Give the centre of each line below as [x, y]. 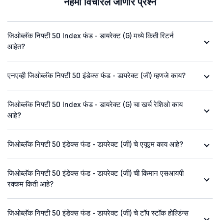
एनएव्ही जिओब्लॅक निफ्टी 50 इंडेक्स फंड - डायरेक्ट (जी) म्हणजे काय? [96, 76]
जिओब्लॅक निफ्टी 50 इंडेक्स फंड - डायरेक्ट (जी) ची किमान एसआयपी [96, 173]
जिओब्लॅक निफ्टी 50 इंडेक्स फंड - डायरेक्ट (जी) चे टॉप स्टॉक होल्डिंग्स [98, 213]
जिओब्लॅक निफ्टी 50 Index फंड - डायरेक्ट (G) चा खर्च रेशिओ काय [95, 105]
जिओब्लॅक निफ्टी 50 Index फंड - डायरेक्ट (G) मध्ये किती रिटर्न [91, 36]
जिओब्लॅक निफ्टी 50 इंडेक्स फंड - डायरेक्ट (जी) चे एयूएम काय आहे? [95, 144]
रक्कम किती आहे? [30, 184]
